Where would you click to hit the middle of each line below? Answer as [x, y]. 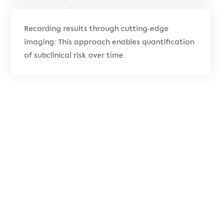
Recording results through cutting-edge [97, 29]
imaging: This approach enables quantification [110, 42]
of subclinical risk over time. [75, 56]
